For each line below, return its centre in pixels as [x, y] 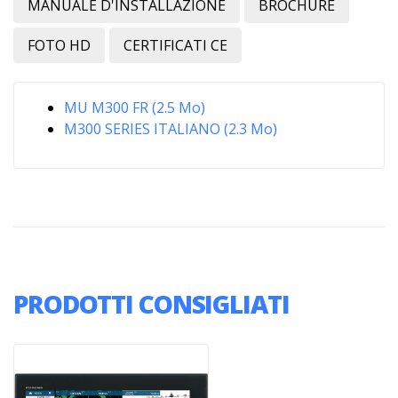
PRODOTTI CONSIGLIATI [151, 303]
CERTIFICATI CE [175, 45]
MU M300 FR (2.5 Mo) [135, 107]
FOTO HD [59, 45]
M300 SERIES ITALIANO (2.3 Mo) [171, 128]
